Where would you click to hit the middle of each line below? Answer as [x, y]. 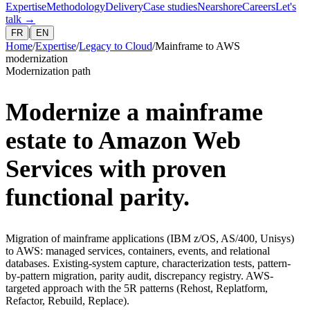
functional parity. [98, 197]
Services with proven [116, 168]
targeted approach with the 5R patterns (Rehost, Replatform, [137, 288]
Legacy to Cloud [116, 46]
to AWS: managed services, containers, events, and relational [138, 250]
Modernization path [48, 71]
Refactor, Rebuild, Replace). [67, 300]
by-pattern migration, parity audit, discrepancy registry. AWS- [139, 275]
